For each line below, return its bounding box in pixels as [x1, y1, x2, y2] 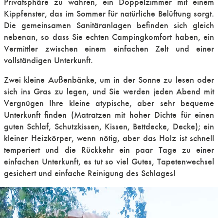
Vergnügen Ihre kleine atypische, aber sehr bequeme [4, 98, 214, 109]
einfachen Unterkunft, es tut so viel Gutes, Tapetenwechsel [4, 156, 214, 167]
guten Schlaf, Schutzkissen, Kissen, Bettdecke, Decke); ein [4, 121, 214, 132]
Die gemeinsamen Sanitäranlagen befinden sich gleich [4, 20, 214, 31]
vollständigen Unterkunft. [4, 55, 93, 66]
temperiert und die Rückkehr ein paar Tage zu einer [4, 145, 214, 155]
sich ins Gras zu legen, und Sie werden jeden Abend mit [4, 86, 214, 97]
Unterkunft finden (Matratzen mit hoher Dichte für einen [4, 109, 214, 120]
